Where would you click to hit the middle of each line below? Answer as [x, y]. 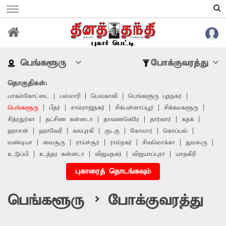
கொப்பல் [175, 131]
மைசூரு [54, 142]
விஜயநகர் [108, 154]
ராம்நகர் [121, 142]
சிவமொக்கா [159, 142]
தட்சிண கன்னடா [69, 119]
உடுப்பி [18, 154]
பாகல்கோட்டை [28, 96]
